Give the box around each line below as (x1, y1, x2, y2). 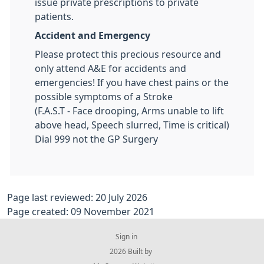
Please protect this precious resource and (35, 49, 221, 60)
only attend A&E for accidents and (35, 64, 186, 74)
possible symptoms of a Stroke (35, 92, 173, 102)
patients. (35, 12, 74, 22)
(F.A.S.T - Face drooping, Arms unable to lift (35, 106, 224, 116)
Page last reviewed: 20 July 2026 (7, 193, 147, 203)
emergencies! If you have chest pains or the (35, 78, 229, 88)
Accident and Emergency (35, 31, 150, 41)
